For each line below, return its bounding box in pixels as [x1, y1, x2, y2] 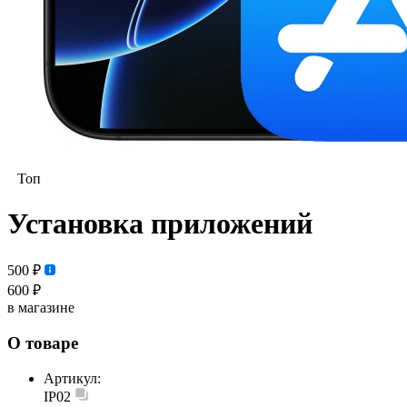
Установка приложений [7, 206, 313, 240]
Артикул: [44, 370, 101, 386]
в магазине [7, 300, 74, 316]
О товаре [7, 333, 78, 353]
